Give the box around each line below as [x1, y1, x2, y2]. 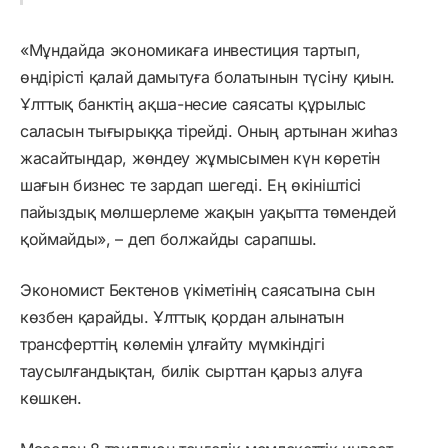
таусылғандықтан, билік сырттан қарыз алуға [20, 361, 363, 382]
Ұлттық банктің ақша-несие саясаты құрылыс [20, 94, 366, 115]
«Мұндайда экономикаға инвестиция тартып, [20, 40, 361, 61]
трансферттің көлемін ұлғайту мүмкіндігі [20, 334, 325, 355]
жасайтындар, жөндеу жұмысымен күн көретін [20, 148, 380, 169]
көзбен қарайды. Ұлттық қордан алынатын [20, 307, 344, 328]
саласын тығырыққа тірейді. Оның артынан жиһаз [20, 121, 398, 142]
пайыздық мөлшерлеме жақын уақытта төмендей [20, 202, 396, 223]
